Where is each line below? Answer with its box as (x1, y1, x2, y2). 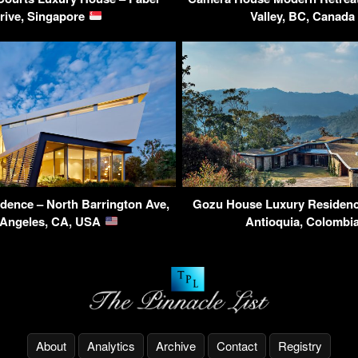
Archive (156, 337, 196, 355)
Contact (217, 337, 257, 355)
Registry (278, 337, 322, 355)
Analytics (87, 337, 135, 355)
